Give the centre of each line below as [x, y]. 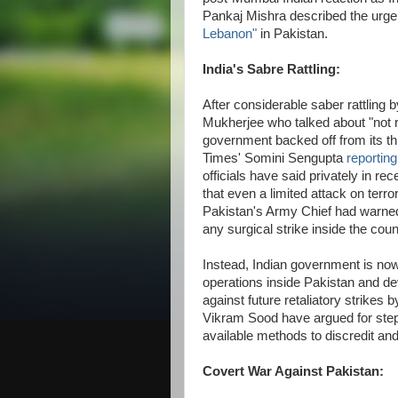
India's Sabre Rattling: [271, 69]
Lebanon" [230, 34]
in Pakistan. [292, 34]
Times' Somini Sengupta [275, 158]
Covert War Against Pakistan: [293, 371]
